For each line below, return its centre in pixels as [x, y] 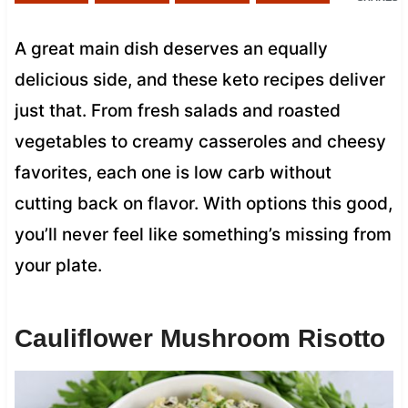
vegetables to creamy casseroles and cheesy [200, 141]
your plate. [58, 265]
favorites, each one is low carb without [173, 172]
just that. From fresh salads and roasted [177, 110]
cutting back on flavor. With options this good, [203, 203]
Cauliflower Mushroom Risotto [199, 338]
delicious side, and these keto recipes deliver [199, 79]
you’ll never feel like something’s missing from [203, 234]
